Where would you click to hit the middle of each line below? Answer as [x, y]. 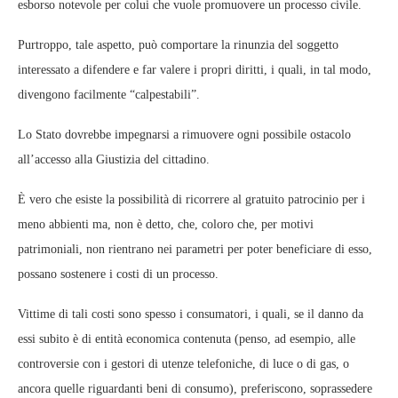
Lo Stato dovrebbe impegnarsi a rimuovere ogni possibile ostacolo [184, 135]
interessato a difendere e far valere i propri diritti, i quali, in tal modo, [195, 70]
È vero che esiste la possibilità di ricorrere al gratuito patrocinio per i [191, 200]
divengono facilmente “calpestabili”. [109, 95]
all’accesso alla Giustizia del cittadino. [114, 160]
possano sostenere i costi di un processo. [118, 275]
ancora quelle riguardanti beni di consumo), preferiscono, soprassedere [195, 389]
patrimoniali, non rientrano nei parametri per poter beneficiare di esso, [195, 250]
